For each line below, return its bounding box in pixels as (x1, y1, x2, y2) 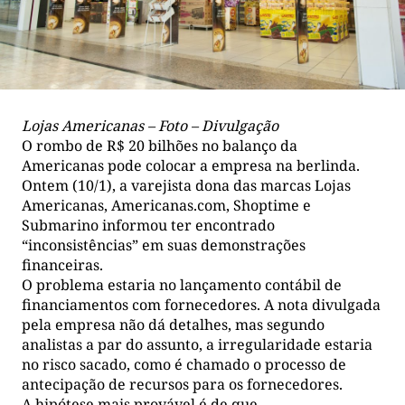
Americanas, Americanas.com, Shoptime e (22, 194, 311, 215)
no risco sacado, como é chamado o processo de (22, 353, 346, 374)
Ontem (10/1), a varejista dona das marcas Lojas (22, 174, 351, 195)
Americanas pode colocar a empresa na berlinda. (22, 155, 360, 175)
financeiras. (22, 254, 103, 275)
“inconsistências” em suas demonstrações (22, 234, 306, 255)
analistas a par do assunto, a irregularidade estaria (22, 334, 372, 354)
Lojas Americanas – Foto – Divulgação (22, 115, 278, 136)
